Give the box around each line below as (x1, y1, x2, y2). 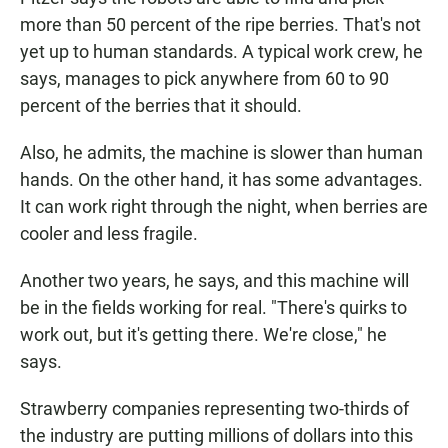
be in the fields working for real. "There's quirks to (20, 297, 407, 319)
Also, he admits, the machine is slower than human (20, 142, 423, 164)
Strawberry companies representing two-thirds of (20, 398, 409, 420)
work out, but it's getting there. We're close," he (20, 324, 387, 346)
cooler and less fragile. (20, 223, 198, 245)
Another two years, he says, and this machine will (20, 270, 409, 292)
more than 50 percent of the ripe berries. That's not (20, 14, 421, 36)
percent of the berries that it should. (20, 95, 302, 117)
